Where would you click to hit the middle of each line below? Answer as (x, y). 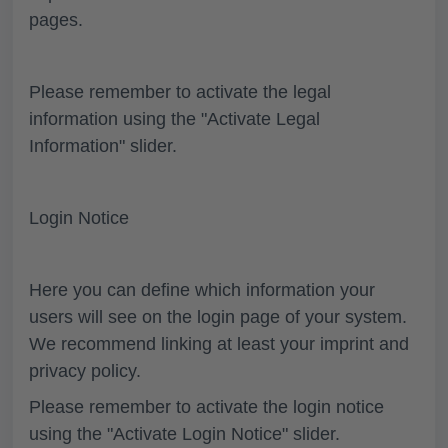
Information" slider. (103, 145)
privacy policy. (85, 370)
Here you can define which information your (202, 289)
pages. (56, 19)
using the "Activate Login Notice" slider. (184, 433)
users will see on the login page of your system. (218, 316)
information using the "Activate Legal (174, 118)
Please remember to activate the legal (180, 91)
